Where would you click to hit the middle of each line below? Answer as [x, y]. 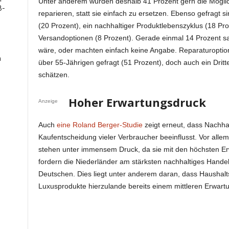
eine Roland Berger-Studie [99, 125]
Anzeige [48, 101]
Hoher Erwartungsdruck [137, 102]
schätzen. [54, 75]
